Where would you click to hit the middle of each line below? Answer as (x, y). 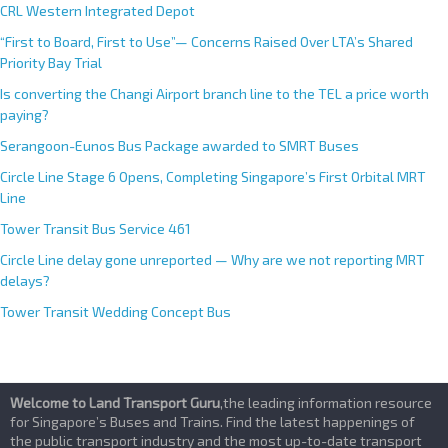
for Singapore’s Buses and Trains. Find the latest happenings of (212, 421)
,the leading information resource (326, 402)
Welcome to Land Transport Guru (115, 402)
